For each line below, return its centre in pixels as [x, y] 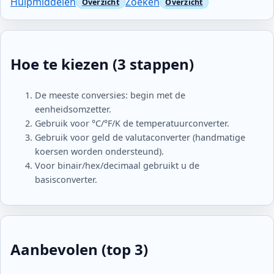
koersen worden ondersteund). [99, 151]
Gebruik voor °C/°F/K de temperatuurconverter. [132, 123]
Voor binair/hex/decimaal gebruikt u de [117, 165]
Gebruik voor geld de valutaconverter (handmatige [140, 137]
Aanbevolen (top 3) [79, 250]
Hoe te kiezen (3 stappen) [102, 64]
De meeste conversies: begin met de [110, 95]
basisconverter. [66, 179]
